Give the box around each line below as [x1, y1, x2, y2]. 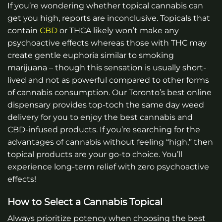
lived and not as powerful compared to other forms [7, 75, 209, 85]
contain [7, 25, 40, 35]
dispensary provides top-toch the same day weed [7, 100, 204, 110]
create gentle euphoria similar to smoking [7, 50, 174, 60]
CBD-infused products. [7, 124, 98, 134]
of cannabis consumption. [7, 87, 112, 97]
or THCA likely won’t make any [57, 25, 179, 35]
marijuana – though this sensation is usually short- [7, 62, 206, 72]
